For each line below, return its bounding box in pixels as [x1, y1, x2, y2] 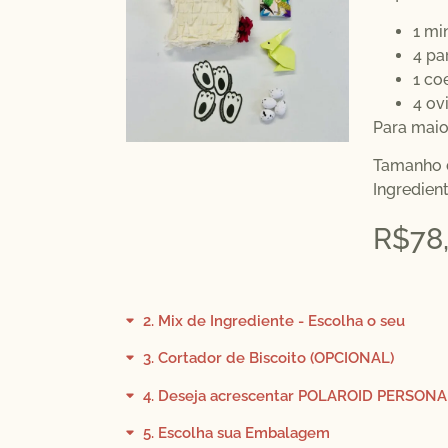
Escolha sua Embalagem [157, 424, 330, 443]
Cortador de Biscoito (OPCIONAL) [157, 349, 394, 368]
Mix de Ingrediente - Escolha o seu [157, 311, 405, 330]
